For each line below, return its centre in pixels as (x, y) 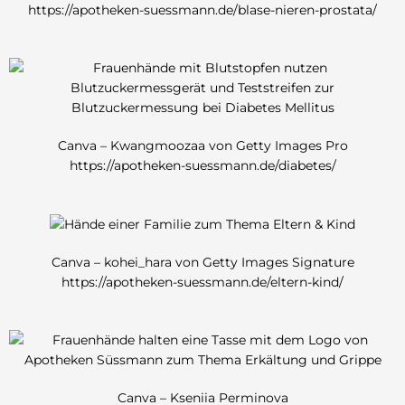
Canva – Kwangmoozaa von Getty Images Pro (202, 146)
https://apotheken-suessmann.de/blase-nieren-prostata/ (202, 10)
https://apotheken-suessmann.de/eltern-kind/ (202, 283)
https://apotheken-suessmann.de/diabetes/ (202, 166)
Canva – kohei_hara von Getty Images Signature (202, 263)
